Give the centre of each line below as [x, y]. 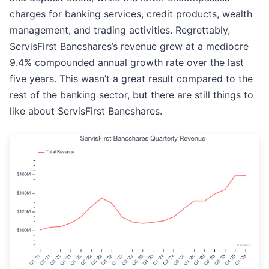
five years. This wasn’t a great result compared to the [131, 79]
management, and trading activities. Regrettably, [120, 30]
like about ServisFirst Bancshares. [86, 111]
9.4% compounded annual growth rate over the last [127, 63]
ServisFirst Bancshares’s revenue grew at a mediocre [129, 47]
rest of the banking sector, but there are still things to [131, 95]
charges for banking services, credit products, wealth [131, 14]
